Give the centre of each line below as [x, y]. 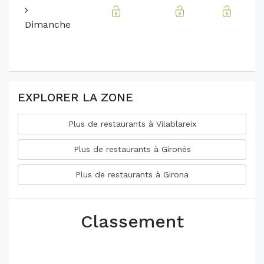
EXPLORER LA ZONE [75, 98]
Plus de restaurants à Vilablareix [132, 124]
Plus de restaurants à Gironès [132, 149]
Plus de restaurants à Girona [132, 175]
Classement [132, 222]
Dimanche [48, 25]
